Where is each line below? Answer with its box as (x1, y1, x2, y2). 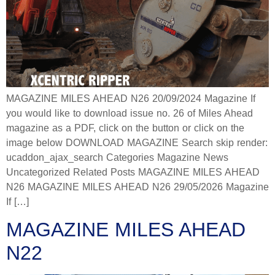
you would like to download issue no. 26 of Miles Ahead (6, 108, 253, 119)
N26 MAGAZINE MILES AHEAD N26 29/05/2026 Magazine (6, 182, 269, 193)
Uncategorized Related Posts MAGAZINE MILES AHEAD (6, 167, 260, 178)
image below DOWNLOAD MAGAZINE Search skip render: (6, 137, 268, 149)
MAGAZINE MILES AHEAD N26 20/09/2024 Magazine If (6, 93, 255, 104)
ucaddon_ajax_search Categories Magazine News (6, 152, 228, 163)
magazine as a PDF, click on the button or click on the (6, 123, 244, 134)
